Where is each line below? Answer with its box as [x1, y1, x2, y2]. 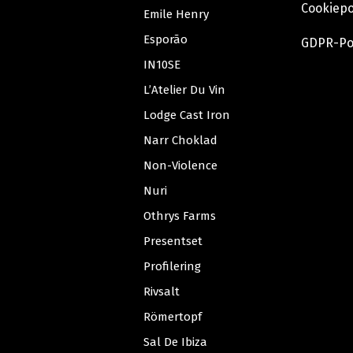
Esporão [143, 32, 188, 46]
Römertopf [143, 309, 202, 324]
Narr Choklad [143, 132, 217, 147]
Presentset [143, 233, 203, 248]
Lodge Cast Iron [143, 107, 230, 122]
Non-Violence [143, 158, 217, 173]
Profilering [143, 258, 201, 273]
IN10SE [143, 57, 180, 72]
